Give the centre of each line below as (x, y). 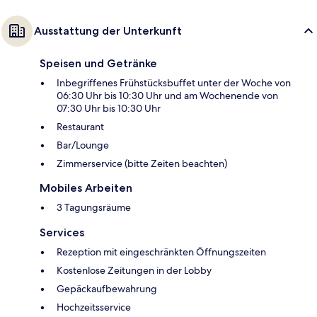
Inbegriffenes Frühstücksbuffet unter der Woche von (174, 83)
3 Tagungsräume (94, 208)
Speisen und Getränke (98, 64)
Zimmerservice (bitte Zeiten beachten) (142, 164)
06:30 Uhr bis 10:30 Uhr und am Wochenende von (167, 96)
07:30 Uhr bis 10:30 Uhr (109, 109)
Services (62, 233)
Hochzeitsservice (94, 307)
